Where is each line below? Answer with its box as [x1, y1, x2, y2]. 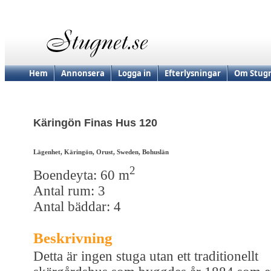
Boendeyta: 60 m [33, 167, 129, 183]
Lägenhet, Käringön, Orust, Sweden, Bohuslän [33, 148, 169, 156]
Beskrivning [33, 229, 113, 246]
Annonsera [61, 68, 105, 79]
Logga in [118, 68, 151, 79]
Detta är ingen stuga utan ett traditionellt [33, 248, 258, 264]
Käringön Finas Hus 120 [33, 117, 157, 129]
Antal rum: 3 [33, 183, 105, 198]
